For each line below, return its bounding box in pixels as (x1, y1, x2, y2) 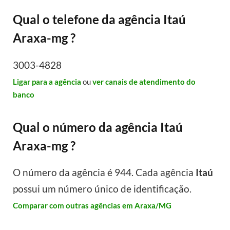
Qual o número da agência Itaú (13, 119, 183, 135)
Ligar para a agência (13, 76, 81, 86)
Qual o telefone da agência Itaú (13, 12, 186, 27)
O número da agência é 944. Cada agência (13, 166, 196, 179)
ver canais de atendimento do (92, 76, 196, 86)
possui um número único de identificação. (13, 183, 191, 195)
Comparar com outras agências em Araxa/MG (13, 201, 171, 210)
